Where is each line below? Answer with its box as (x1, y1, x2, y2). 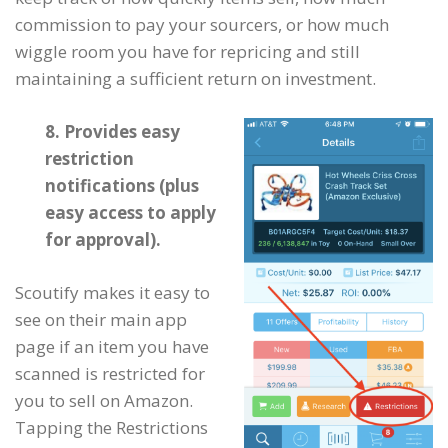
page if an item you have (15, 335, 209, 358)
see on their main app (15, 308, 187, 331)
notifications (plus (45, 174, 199, 197)
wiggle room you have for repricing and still (15, 40, 360, 63)
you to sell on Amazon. (15, 389, 193, 412)
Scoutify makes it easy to (15, 281, 210, 304)
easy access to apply (45, 201, 216, 224)
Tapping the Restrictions (15, 416, 208, 439)
